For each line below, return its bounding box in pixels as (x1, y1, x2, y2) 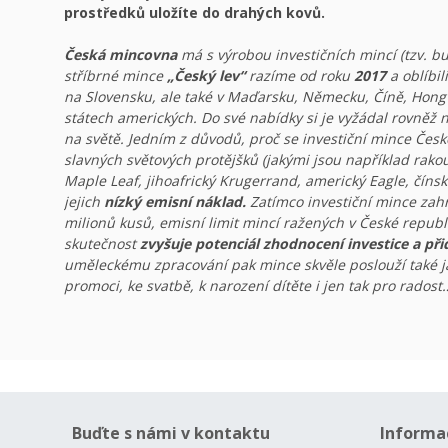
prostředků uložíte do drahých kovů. (64, 3, 325, 22)
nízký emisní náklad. (104, 192, 246, 211)
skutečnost (64, 234, 140, 253)
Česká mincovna (64, 45, 177, 64)
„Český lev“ (167, 66, 245, 85)
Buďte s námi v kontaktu (72, 422, 270, 444)
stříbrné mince (64, 66, 167, 85)
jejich (64, 192, 104, 211)
